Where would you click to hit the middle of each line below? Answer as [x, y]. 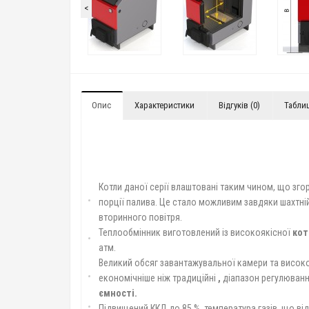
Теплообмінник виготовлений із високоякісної [196, 232]
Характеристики [165, 105]
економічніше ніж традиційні [158, 278]
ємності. [118, 293]
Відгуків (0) [239, 105]
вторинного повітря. [140, 217]
